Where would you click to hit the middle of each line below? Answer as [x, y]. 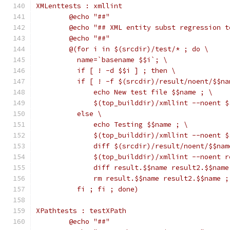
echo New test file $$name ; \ [141, 92]
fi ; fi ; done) [104, 189]
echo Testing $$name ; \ [128, 124]
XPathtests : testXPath [81, 211]
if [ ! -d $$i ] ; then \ [122, 71]
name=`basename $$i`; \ [118, 60]
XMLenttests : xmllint [79, 6]
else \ [85, 114]
